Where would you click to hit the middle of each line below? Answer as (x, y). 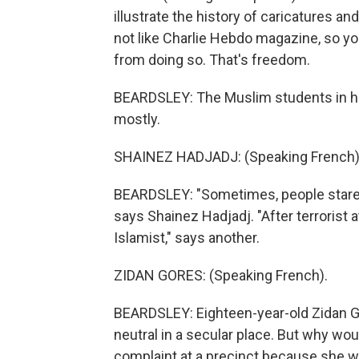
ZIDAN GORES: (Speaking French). (221, 275)
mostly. (137, 119)
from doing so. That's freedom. (212, 60)
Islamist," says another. (187, 238)
